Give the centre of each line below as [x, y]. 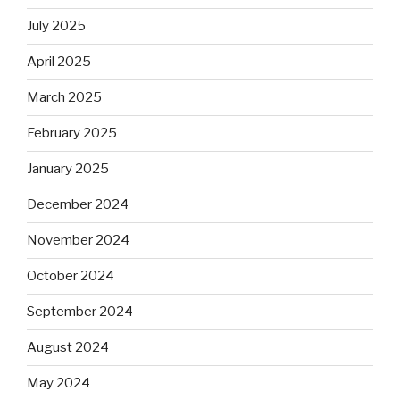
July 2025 [56, 26]
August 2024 [68, 348]
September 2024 [80, 312]
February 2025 [72, 133]
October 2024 [71, 276]
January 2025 [68, 169]
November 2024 [78, 241]
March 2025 [64, 98]
